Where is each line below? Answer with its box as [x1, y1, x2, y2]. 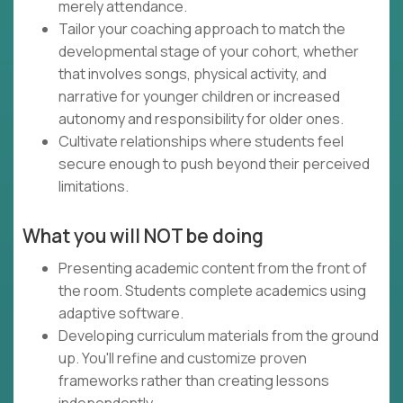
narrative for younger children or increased [58, 86, 340, 107]
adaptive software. [58, 303, 184, 324]
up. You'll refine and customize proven [58, 348, 307, 369]
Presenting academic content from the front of [58, 258, 367, 279]
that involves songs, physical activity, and [58, 64, 327, 85]
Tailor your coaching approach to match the [58, 19, 345, 40]
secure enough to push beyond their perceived [58, 154, 370, 175]
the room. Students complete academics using [58, 281, 366, 301]
